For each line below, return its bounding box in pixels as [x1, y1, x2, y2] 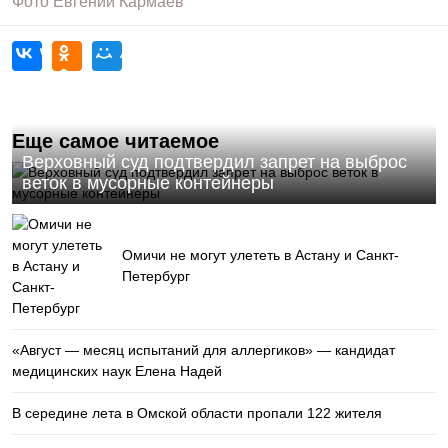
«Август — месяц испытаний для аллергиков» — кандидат [12, 342, 395, 358]
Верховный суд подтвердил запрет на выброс [22, 152, 407, 172]
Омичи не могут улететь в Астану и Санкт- [122, 247, 399, 263]
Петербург [122, 268, 190, 284]
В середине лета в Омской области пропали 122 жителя [12, 405, 382, 421]
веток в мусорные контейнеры [22, 173, 274, 193]
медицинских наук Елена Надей [12, 363, 222, 379]
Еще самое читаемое [12, 130, 219, 152]
